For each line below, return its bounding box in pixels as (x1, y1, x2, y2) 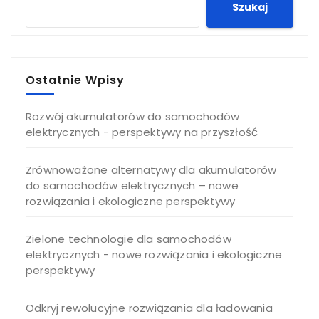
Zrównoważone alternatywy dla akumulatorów (26, 162, 277, 177)
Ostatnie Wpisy (26, 71, 125, 88)
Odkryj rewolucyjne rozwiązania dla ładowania (26, 300, 273, 315)
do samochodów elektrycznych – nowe (26, 177, 239, 193)
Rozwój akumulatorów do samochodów (26, 108, 240, 124)
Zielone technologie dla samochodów (26, 231, 231, 246)
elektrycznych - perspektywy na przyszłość (26, 124, 258, 140)
